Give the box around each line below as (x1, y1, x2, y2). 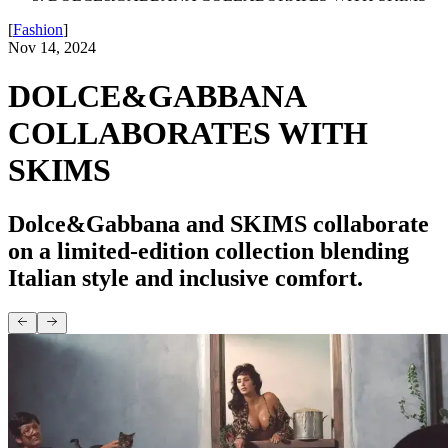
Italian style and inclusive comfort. (8, 264, 363, 291)
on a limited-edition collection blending (8, 237, 409, 264)
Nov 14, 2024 (8, 39, 96, 56)
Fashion (13, 21, 63, 38)
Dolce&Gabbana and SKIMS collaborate (8, 210, 429, 237)
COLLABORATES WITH (8, 115, 368, 152)
